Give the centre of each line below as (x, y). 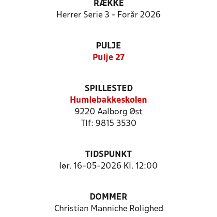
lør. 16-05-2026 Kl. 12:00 (108, 166)
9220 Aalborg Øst (108, 112)
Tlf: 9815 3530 (108, 124)
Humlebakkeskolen (108, 101)
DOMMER (108, 197)
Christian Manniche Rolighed (108, 209)
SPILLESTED (108, 89)
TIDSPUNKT (108, 155)
